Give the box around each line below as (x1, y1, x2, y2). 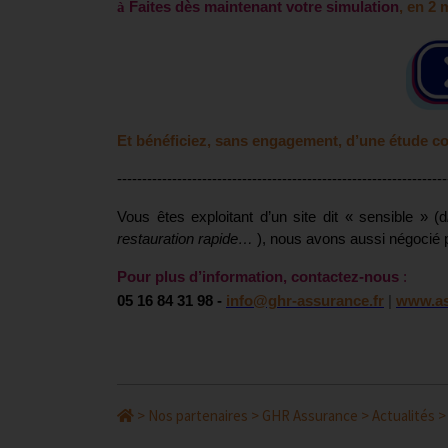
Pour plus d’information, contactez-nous (117, 269, 399, 286)
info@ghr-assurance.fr (226, 293, 384, 310)
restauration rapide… (117, 231, 253, 248)
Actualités (372, 406, 435, 426)
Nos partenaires (148, 406, 248, 426)
